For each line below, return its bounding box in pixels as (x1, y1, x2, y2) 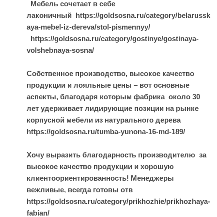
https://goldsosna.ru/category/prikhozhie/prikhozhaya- (27, 197, 210, 205)
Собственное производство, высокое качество (27, 69, 194, 77)
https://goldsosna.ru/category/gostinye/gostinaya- (27, 34, 199, 43)
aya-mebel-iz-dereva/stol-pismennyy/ (27, 23, 150, 31)
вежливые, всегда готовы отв (27, 186, 133, 194)
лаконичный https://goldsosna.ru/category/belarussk (27, 11, 210, 19)
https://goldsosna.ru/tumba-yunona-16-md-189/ (27, 127, 185, 136)
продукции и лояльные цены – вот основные (27, 81, 189, 89)
